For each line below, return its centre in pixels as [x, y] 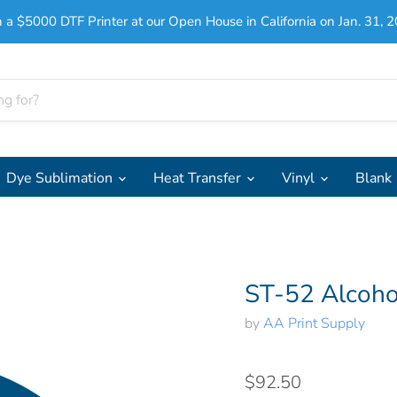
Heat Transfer [199, 178]
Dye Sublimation [61, 178]
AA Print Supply [314, 323]
